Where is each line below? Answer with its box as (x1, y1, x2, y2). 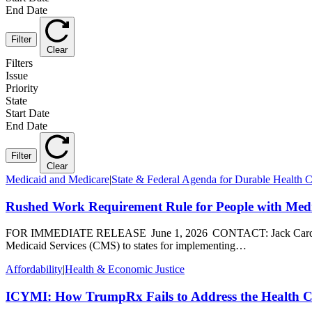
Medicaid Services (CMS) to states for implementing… (6, 240, 247, 252)
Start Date (6, 107, 49, 120)
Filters (6, 57, 33, 70)
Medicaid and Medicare (6, 173, 109, 185)
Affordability (6, 263, 63, 276)
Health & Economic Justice (65, 263, 185, 276)
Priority (6, 82, 38, 95)
